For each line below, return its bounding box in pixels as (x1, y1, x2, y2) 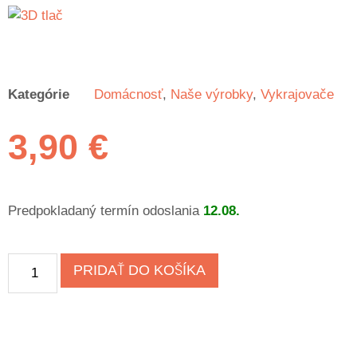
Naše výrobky (171, 86, 253, 102)
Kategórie (8, 86, 69, 102)
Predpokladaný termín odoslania (8, 202, 203, 218)
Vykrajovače (261, 86, 334, 102)
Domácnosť (94, 86, 163, 102)
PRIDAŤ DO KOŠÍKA (73, 261, 206, 278)
